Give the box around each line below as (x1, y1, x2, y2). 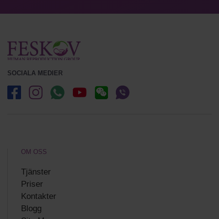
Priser (21, 179, 43, 189)
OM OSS (21, 148, 47, 155)
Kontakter (21, 191, 56, 201)
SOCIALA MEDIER (7, 69, 63, 77)
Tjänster (21, 167, 51, 176)
